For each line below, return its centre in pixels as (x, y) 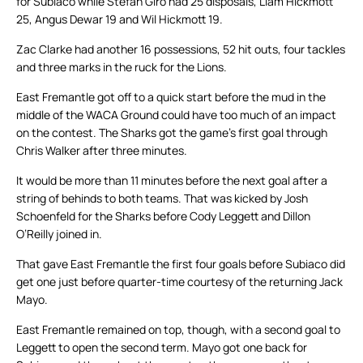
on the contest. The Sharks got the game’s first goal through (172, 133)
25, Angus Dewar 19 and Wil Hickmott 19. (120, 19)
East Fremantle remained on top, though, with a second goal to (178, 330)
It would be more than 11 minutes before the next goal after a (172, 181)
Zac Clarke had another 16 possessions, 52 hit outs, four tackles (181, 49)
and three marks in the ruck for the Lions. (122, 67)
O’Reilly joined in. (59, 234)
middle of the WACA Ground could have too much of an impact (176, 115)
